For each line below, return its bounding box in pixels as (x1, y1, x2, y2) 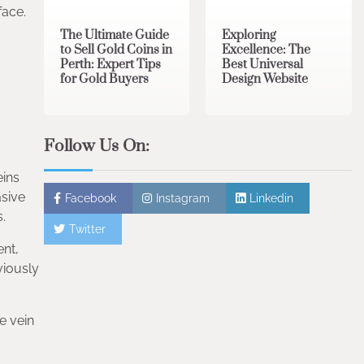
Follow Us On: (43, 135, 149, 157)
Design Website (222, 71, 309, 88)
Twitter (68, 222, 106, 236)
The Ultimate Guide (59, 28, 169, 44)
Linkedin (249, 191, 293, 205)
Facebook (64, 191, 116, 205)
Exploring (222, 28, 277, 44)
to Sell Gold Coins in (59, 42, 172, 58)
